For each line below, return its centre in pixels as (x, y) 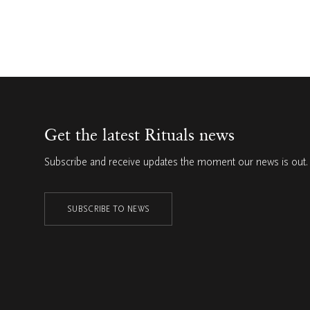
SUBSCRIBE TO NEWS (109, 209)
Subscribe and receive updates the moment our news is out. (176, 162)
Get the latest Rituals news (139, 135)
